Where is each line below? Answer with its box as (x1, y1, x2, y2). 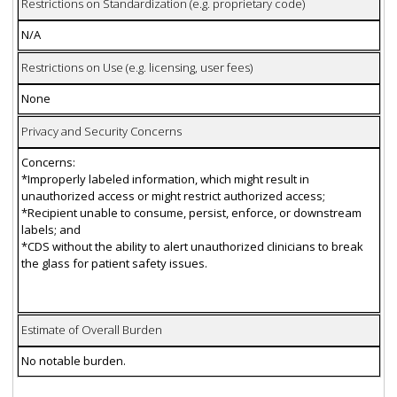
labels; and (20, 222, 81, 238)
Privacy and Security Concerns (20, 123, 182, 140)
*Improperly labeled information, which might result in (20, 171, 309, 188)
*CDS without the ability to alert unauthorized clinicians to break (20, 238, 363, 255)
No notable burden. (20, 353, 126, 370)
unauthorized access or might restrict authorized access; (20, 188, 325, 205)
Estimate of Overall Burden (20, 322, 162, 339)
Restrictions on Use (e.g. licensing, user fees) (20, 59, 253, 76)
